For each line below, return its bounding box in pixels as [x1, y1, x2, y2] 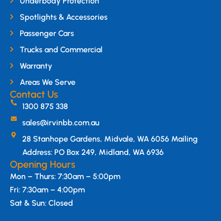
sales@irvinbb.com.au [22, 117, 99, 127]
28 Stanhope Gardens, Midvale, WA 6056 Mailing [22, 134, 198, 144]
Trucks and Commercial [20, 44, 103, 54]
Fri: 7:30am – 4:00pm [10, 184, 85, 194]
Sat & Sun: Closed [10, 198, 73, 208]
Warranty [20, 61, 52, 71]
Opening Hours [10, 158, 75, 170]
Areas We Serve [20, 77, 75, 87]
